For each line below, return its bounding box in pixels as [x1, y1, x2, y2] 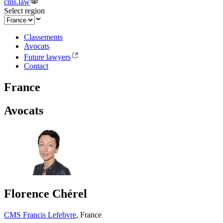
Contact [24, 62, 48, 71]
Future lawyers [24, 53, 71, 62]
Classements [24, 33, 63, 42]
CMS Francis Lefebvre [4, 210, 76, 219]
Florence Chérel [4, 187, 87, 200]
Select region [4, 6, 45, 15]
